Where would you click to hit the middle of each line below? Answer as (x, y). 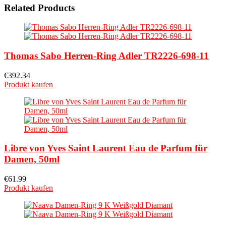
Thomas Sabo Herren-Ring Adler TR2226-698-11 (106, 55)
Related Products (39, 8)
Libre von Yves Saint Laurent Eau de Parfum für (106, 148)
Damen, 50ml (32, 159)
